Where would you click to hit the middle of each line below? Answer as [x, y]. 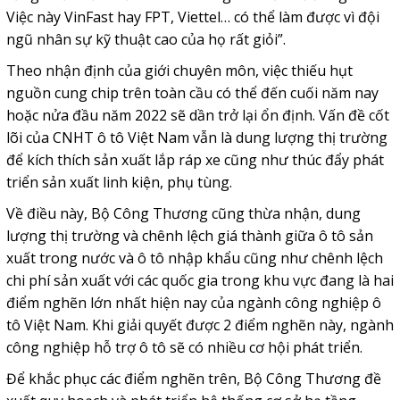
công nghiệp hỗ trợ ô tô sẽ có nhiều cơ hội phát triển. [184, 348]
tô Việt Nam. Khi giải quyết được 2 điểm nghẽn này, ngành [200, 325]
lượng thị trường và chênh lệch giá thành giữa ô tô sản [189, 236]
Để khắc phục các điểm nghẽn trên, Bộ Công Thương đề [193, 379]
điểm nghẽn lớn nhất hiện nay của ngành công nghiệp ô [193, 303]
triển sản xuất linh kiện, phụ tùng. [119, 183]
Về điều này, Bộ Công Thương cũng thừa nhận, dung [183, 214]
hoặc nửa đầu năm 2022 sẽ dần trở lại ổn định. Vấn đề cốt [197, 116]
